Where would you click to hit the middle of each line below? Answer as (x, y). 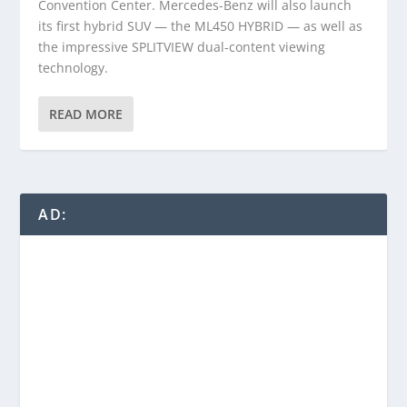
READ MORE (86, 114)
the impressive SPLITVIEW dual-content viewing (182, 47)
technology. (74, 68)
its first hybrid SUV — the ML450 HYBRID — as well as (201, 26)
